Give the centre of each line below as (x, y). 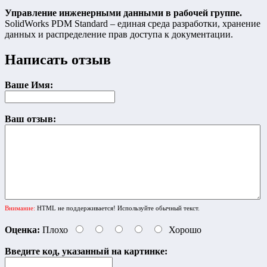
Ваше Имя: (29, 85)
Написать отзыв (58, 59)
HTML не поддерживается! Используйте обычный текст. (117, 208)
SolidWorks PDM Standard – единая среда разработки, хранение (133, 23)
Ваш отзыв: (30, 119)
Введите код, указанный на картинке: (86, 251)
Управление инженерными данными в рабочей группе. (123, 13)
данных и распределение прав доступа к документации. (119, 34)
